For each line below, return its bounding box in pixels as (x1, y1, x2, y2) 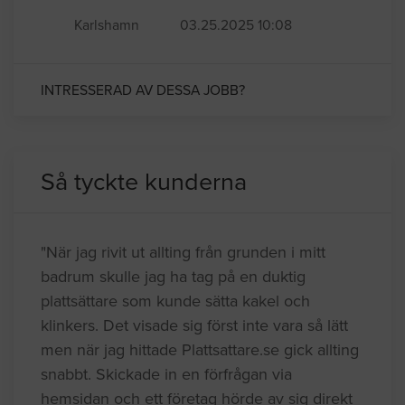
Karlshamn (74, 16, 139, 33)
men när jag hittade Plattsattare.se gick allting (41, 339, 359, 360)
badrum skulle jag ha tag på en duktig (41, 266, 306, 287)
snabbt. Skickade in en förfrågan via (41, 363, 292, 384)
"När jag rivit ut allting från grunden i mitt (41, 241, 325, 262)
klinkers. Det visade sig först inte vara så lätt (41, 315, 348, 335)
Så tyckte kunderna (41, 166, 247, 197)
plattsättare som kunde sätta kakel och (41, 290, 310, 311)
